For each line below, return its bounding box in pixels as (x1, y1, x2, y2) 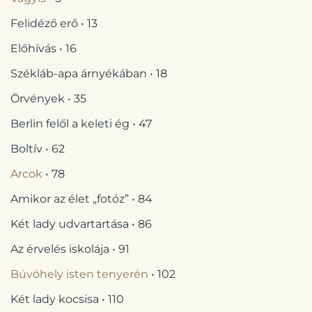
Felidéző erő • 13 (10, 17, 97, 31)
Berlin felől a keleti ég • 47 (10, 117, 152, 131)
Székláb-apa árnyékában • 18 (10, 67, 167, 81)
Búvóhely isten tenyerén (10, 267, 148, 281)
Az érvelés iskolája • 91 (10, 242, 130, 256)
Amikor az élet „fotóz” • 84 (10, 192, 153, 206)
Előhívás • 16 (10, 42, 77, 56)
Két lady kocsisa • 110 (10, 292, 124, 306)
